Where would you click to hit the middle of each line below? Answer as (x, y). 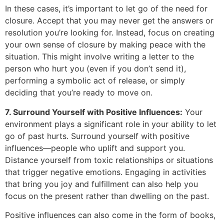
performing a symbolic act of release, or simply (95, 81)
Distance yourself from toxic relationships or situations (109, 160)
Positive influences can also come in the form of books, (110, 215)
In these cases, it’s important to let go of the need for (106, 9)
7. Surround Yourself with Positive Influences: (94, 112)
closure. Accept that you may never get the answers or (109, 21)
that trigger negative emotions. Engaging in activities (105, 172)
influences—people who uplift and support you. (95, 148)
